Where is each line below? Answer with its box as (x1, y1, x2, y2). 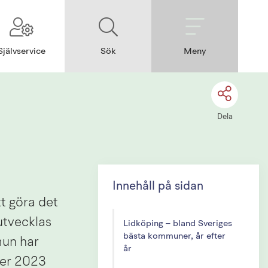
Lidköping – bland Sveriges (123, 219, 232, 229)
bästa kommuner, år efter (123, 232, 226, 241)
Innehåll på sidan (112, 180, 203, 193)
